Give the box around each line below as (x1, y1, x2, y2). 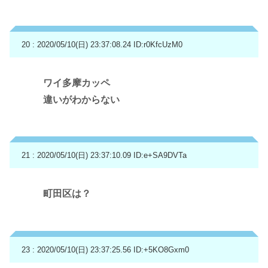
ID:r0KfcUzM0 (133, 39, 182, 49)
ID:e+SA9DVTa (133, 151, 187, 160)
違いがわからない (43, 94, 120, 105)
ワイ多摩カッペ (43, 77, 110, 88)
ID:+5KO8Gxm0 (133, 245, 189, 254)
